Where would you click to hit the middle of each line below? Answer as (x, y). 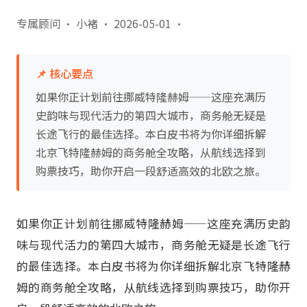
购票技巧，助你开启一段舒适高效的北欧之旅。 (151, 171)
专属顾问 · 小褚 (57, 23)
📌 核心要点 (64, 73)
